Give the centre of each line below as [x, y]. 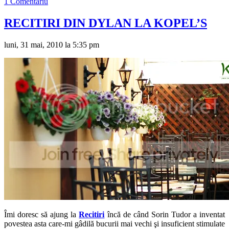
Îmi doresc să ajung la [42, 214]
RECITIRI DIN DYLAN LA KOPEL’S [106, 23]
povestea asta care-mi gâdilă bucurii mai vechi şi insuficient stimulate [114, 223]
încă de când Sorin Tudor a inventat [165, 214]
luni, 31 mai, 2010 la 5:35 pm [52, 44]
